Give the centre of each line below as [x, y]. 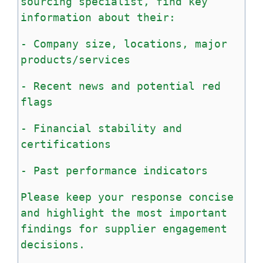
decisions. [53, 244]
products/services [75, 59]
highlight [75, 213]
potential [166, 86]
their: [156, 17]
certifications [66, 144]
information [56, 17]
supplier [130, 228]
